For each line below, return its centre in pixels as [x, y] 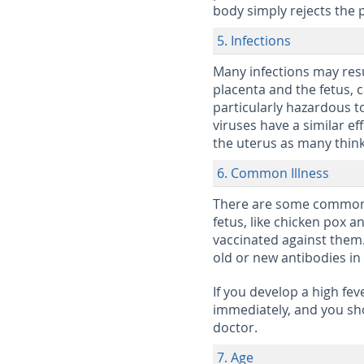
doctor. [235, 327]
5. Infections [254, 41]
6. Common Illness [273, 173]
